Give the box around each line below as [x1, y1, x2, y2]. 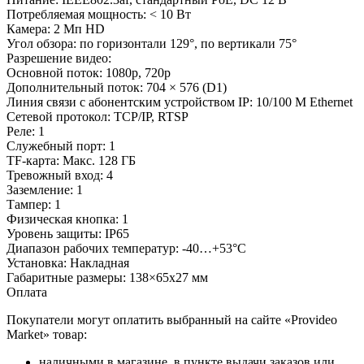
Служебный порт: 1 [6, 138, 115, 153]
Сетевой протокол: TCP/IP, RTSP [6, 109, 188, 123]
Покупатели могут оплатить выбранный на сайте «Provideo [6, 312, 337, 327]
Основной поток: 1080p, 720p [6, 65, 171, 80]
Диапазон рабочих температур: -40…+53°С [6, 240, 246, 255]
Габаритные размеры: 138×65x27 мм [6, 270, 208, 284]
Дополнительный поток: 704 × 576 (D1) [6, 80, 227, 94]
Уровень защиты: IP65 [6, 226, 129, 240]
